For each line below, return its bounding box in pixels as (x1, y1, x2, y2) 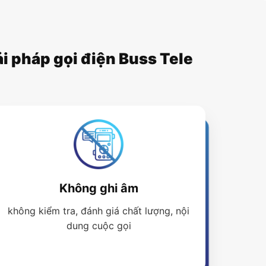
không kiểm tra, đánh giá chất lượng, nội (8, 205, 189, 217)
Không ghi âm (59, 181, 138, 196)
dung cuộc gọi (66, 220, 131, 232)
